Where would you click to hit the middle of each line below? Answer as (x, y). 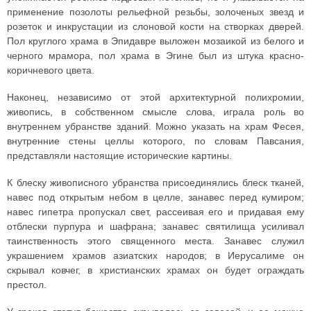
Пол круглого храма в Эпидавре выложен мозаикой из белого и (155, 41)
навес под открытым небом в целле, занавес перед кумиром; (155, 197)
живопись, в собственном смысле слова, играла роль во (155, 112)
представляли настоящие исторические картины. (119, 155)
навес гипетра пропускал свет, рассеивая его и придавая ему (155, 212)
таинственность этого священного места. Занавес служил (155, 241)
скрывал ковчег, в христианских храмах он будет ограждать (155, 270)
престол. (27, 285)
